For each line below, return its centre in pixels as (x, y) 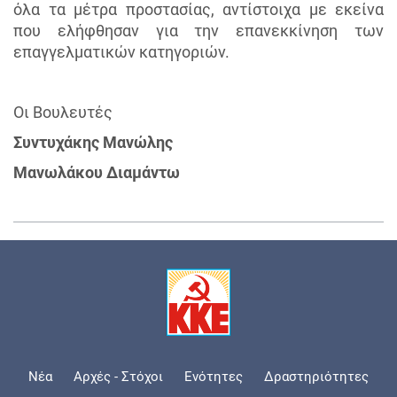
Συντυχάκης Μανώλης (93, 143)
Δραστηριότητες (316, 377)
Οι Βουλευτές (63, 113)
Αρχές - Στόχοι (118, 377)
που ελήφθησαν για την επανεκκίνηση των (198, 31)
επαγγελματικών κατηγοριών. (121, 52)
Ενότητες (214, 377)
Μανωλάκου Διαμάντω (97, 173)
